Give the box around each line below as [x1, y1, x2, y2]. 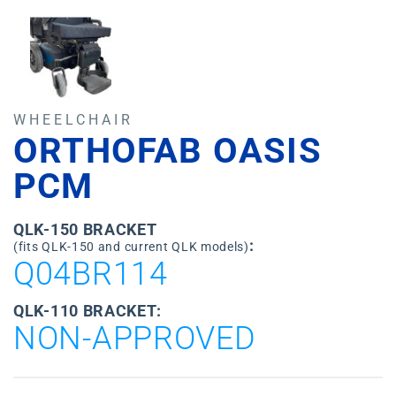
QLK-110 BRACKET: [13, 301, 163, 320]
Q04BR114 [13, 255, 168, 293]
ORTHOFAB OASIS [13, 129, 322, 171]
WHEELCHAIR [13, 110, 133, 128]
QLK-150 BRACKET [13, 219, 157, 239]
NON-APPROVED [13, 319, 256, 357]
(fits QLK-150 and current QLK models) [13, 239, 249, 254]
